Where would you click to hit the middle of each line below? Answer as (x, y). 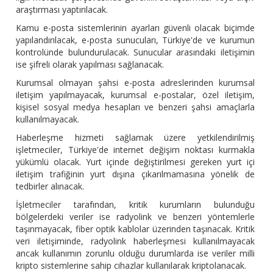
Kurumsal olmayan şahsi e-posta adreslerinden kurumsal (135, 83)
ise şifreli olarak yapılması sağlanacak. (90, 65)
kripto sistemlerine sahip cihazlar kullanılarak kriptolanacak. (131, 266)
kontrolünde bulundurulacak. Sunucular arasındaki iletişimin (135, 52)
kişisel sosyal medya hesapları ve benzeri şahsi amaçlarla (135, 107)
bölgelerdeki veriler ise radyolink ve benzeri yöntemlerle (135, 217)
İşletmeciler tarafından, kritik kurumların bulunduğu (135, 205)
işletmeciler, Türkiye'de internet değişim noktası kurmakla (135, 150)
